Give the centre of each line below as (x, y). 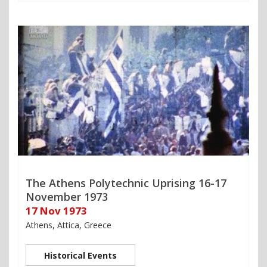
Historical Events (80, 255)
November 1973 (67, 196)
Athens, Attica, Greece (69, 225)
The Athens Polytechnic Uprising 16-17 (126, 183)
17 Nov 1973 (56, 210)
